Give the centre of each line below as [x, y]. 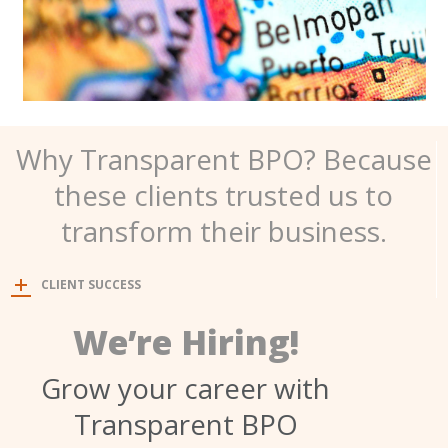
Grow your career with [186, 388]
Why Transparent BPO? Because [223, 158]
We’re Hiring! [185, 341]
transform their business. [223, 230]
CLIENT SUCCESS [91, 285]
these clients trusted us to [223, 194]
